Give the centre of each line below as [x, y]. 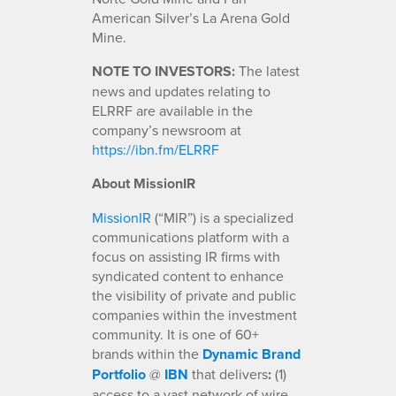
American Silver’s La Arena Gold [191, 17]
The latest [267, 70]
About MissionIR [144, 183]
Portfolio [119, 374]
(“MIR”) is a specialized [222, 217]
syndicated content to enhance [188, 275]
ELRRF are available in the [172, 110]
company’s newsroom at [167, 129]
